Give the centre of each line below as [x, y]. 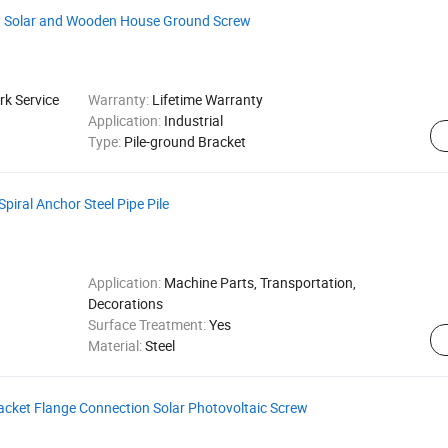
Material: [116, 345]
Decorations [125, 303]
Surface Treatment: [148, 324]
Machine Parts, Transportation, [259, 282]
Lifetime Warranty [207, 99]
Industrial [193, 120]
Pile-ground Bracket [184, 141]
